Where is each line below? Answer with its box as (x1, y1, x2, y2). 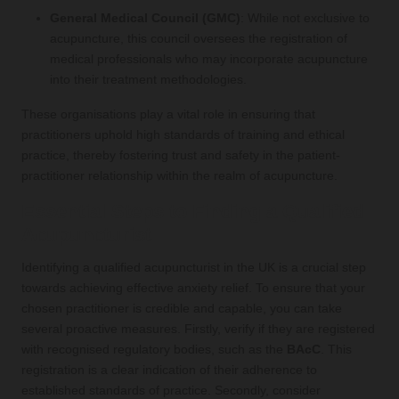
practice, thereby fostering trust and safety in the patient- (21, 149, 340, 163)
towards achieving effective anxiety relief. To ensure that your (21, 281, 365, 296)
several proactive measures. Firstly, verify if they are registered (21, 322, 375, 337)
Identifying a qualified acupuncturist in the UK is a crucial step (21, 261, 366, 275)
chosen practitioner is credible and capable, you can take (21, 302, 342, 316)
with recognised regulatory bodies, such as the (21, 343, 287, 357)
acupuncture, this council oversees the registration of (50, 32, 347, 46)
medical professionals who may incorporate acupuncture (50, 53, 368, 67)
